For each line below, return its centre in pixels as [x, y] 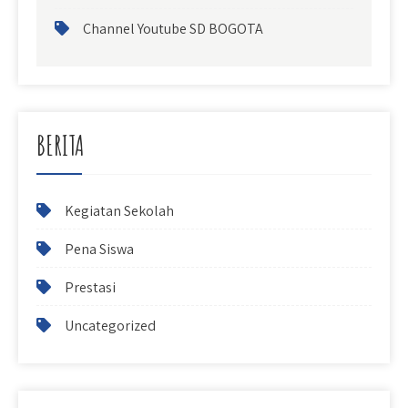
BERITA [60, 145]
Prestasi [90, 287]
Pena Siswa [99, 249]
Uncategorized [110, 325]
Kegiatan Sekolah [119, 210]
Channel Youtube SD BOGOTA [173, 28]
